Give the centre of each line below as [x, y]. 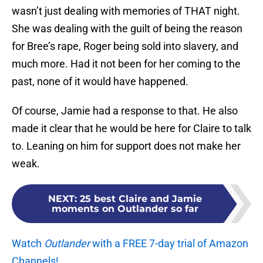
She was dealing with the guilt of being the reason [127, 29]
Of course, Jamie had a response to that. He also [125, 111]
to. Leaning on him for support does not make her [126, 146]
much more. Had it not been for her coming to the [126, 64]
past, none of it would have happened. [100, 82]
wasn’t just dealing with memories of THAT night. [126, 11]
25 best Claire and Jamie [141, 199]
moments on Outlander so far [125, 209]
